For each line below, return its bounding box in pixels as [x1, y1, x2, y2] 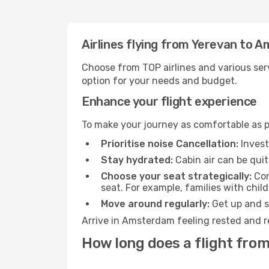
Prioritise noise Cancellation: [101, 138, 238, 150]
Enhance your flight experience [82, 94, 257, 109]
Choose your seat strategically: [101, 171, 252, 182]
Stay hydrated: [101, 154, 173, 166]
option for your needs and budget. [82, 75, 237, 86]
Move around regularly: [101, 198, 210, 210]
